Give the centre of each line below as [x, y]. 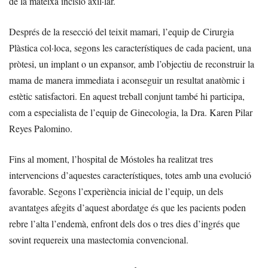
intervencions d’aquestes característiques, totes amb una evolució [130, 175]
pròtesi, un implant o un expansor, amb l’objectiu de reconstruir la [132, 64]
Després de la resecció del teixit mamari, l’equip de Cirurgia [121, 32]
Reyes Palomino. [41, 129]
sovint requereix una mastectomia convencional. [99, 240]
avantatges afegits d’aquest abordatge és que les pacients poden [127, 208]
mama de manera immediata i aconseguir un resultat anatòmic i [127, 80]
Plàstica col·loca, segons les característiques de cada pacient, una [130, 48]
